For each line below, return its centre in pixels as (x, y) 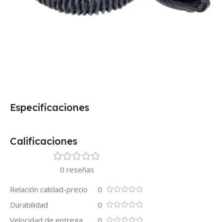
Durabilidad (29, 204)
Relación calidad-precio (49, 189)
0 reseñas (77, 169)
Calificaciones (44, 141)
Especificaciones (50, 107)
